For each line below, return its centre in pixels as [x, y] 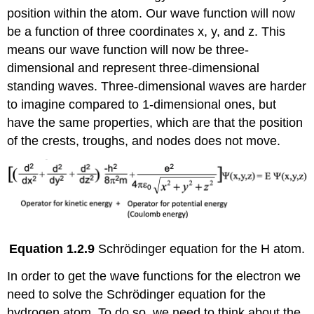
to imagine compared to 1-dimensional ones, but [142, 104]
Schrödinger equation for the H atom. [202, 248]
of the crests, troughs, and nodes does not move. [144, 141]
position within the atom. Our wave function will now [151, 13]
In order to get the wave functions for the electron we [154, 276]
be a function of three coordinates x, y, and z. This [146, 31]
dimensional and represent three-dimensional [134, 68]
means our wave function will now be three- [128, 49]
